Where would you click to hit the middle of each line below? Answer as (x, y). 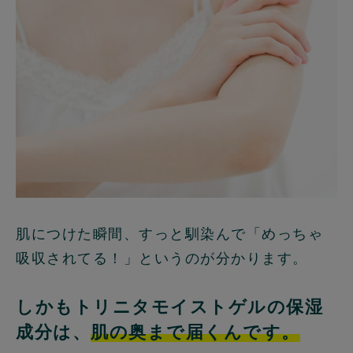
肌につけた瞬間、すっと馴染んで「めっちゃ (169, 233)
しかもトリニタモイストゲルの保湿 (169, 306)
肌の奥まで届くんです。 (195, 331)
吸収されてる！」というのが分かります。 (162, 258)
